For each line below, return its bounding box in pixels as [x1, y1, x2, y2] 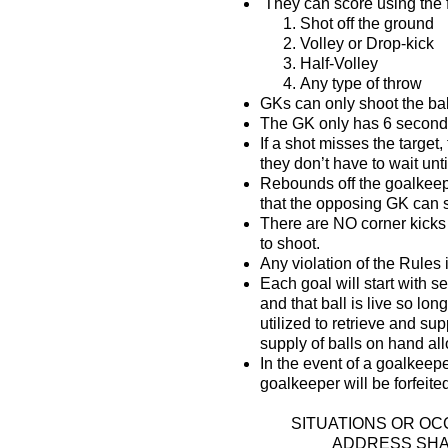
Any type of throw [300, 75, 422, 92]
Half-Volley [300, 55, 378, 72]
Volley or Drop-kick [300, 35, 434, 52]
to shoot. [260, 235, 320, 252]
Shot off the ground [300, 15, 434, 32]
